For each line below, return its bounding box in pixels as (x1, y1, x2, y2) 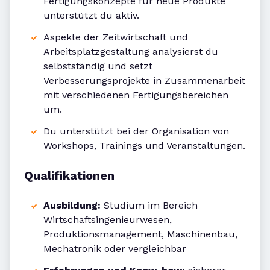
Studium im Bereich (101, 199, 198, 212)
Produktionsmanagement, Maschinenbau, (43, 228, 237, 240)
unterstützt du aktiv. (43, 10, 139, 22)
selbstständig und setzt (43, 60, 152, 72)
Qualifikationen (24, 168, 115, 183)
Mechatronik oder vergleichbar (43, 243, 186, 255)
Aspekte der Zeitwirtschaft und (43, 31, 188, 43)
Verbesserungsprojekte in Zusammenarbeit (43, 75, 245, 87)
